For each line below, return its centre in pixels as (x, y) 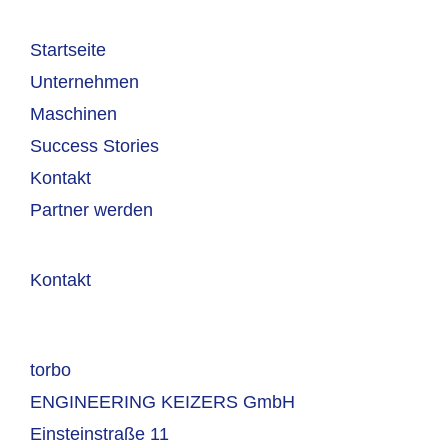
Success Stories (94, 146)
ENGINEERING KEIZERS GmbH (162, 402)
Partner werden (91, 210)
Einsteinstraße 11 (99, 434)
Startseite (68, 50)
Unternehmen (84, 82)
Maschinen (73, 114)
